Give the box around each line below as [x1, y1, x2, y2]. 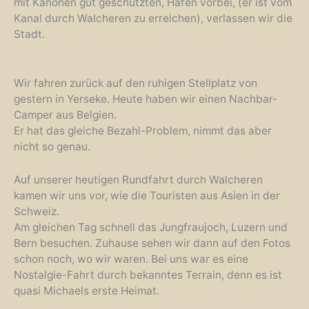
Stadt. [14, 27, 45, 41]
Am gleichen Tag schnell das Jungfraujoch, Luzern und [14, 220, 288, 234]
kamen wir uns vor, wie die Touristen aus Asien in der [14, 188, 280, 202]
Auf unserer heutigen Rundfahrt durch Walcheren [14, 172, 263, 186]
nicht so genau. [14, 139, 90, 153]
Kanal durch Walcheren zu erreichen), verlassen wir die [14, 11, 292, 25]
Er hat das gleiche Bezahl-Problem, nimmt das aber [14, 123, 272, 137]
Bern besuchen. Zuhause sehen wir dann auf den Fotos [14, 236, 290, 250]
